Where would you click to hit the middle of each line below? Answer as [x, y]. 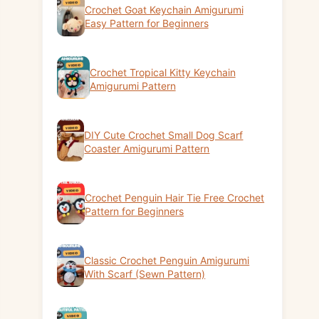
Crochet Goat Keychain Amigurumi [164, 9]
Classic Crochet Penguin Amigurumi [167, 260]
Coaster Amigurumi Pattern [147, 148]
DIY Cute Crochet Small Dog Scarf [164, 135]
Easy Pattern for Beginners [146, 23]
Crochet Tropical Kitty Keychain [162, 72]
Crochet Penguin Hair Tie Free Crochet [175, 197]
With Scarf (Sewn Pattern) [145, 273]
